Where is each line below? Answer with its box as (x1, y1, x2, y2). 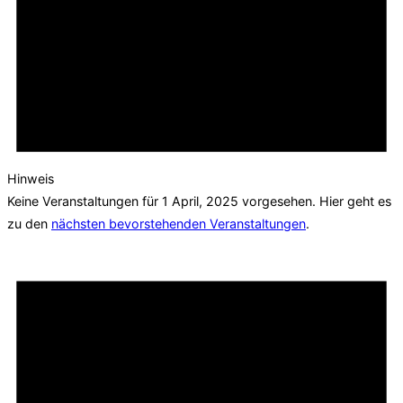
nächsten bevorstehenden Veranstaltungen (51, 216, 306, 232)
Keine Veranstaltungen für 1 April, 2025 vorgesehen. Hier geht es (7, 193, 391, 210)
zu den (7, 216, 51, 232)
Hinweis (7, 171, 54, 187)
